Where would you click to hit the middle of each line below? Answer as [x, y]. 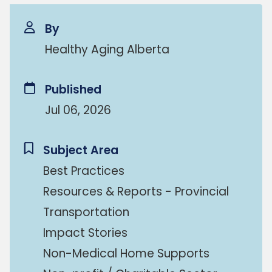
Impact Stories [85, 233]
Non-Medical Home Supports [126, 253]
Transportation [86, 212]
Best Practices [84, 171]
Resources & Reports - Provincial [136, 192]
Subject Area [81, 150]
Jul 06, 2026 [78, 110]
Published [73, 90]
